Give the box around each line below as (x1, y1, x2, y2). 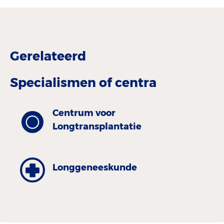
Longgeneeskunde (52, 162, 137, 173)
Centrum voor (52, 107, 115, 118)
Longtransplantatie (52, 120, 141, 132)
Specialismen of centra (10, 74, 156, 90)
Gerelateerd (10, 48, 86, 63)
